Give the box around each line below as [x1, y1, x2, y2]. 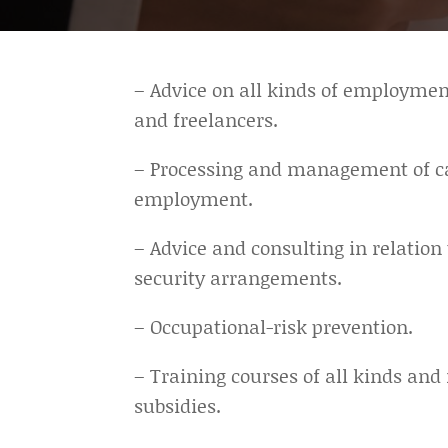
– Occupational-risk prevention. [134, 313, 414, 341]
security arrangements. [134, 264, 343, 292]
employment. [134, 185, 254, 213]
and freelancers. [134, 106, 279, 134]
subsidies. [134, 392, 222, 420]
